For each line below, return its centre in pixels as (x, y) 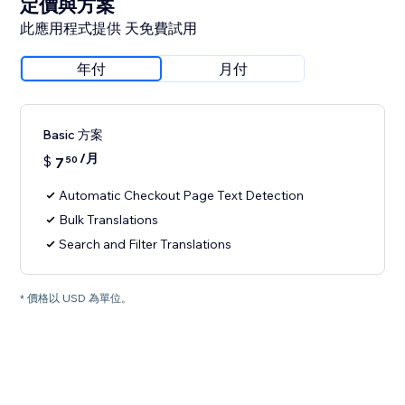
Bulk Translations (109, 220)
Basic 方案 (73, 135)
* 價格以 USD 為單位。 (76, 298)
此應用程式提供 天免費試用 (109, 28)
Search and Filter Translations (146, 245)
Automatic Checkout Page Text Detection (182, 196)
